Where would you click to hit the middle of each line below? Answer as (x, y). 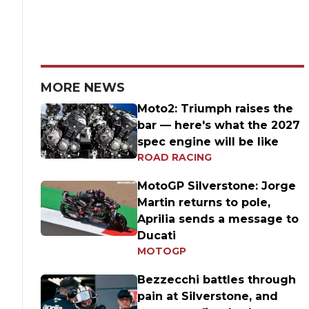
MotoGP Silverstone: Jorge (217, 186)
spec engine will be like (208, 142)
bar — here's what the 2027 (219, 125)
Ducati (157, 236)
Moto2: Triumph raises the (216, 109)
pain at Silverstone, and (208, 296)
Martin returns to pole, (204, 202)
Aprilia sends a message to (218, 219)
